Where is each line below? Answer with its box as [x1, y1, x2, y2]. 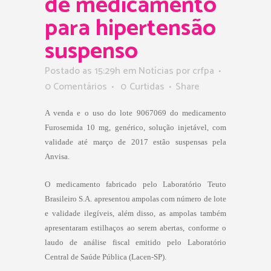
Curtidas [129, 78, 165, 95]
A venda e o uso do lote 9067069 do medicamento [45, 108, 226, 117]
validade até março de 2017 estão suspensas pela [45, 137, 226, 146]
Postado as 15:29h [45, 62, 120, 79]
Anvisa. [45, 151, 70, 161]
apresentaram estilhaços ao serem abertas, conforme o [45, 223, 226, 232]
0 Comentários [45, 78, 107, 95]
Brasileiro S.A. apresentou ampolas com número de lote [45, 194, 226, 203]
